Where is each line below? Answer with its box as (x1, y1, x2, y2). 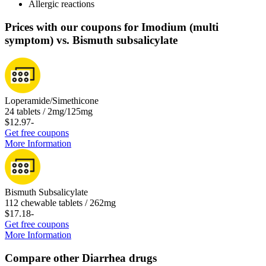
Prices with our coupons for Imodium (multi (5, 20, 218, 33)
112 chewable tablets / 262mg (5, 198, 116, 208)
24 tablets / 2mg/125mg (5, 106, 93, 117)
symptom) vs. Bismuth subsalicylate (5, 33, 178, 46)
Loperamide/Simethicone (5, 96, 99, 106)
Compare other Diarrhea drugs (5, 252, 157, 265)
